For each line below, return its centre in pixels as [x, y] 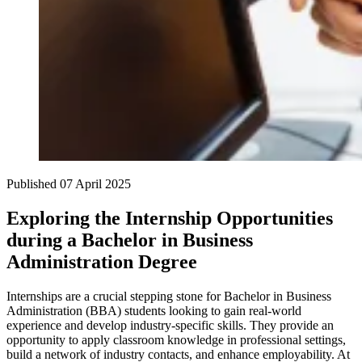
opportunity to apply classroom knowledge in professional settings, [176, 340]
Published [33, 184]
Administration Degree [102, 262]
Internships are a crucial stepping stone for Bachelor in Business [169, 297]
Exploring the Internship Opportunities [170, 219]
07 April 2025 [95, 184]
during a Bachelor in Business [130, 240]
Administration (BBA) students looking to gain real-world [154, 311]
